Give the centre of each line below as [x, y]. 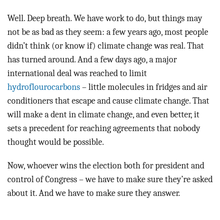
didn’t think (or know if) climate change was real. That [106, 45]
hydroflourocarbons [44, 87]
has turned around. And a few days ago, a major [92, 59]
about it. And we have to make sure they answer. [94, 193]
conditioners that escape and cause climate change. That [108, 100]
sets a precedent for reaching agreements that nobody [104, 128]
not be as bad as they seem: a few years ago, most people [108, 32]
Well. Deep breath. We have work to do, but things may [105, 18]
